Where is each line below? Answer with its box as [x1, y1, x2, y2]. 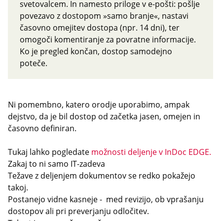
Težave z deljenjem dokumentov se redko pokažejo [8, 170, 195, 181]
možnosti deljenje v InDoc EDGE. [91, 147, 211, 157]
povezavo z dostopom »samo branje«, [20, 10, 162, 21]
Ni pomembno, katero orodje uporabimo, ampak [8, 99, 189, 110]
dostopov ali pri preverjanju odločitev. [8, 206, 149, 217]
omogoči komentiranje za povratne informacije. [20, 34, 196, 45]
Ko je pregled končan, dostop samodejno [20, 46, 172, 57]
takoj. [8, 182, 28, 193]
